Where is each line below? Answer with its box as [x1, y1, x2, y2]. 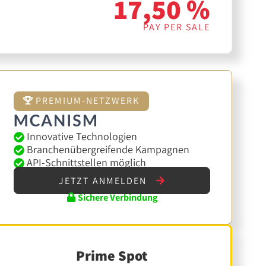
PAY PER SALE [143, 21, 211, 33]
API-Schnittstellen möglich [24, 155, 146, 169]
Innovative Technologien [24, 129, 137, 143]
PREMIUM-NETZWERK [32, 94, 140, 107]
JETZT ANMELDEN [59, 174, 150, 187]
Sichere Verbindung [76, 191, 158, 204]
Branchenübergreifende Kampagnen [24, 142, 189, 156]
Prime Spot [76, 245, 148, 265]
